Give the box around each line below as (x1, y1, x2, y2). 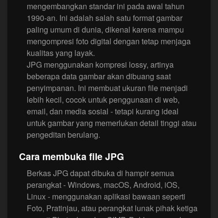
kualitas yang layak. (27, 47, 95, 59)
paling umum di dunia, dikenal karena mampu (27, 24, 184, 36)
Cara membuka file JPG (19, 149, 124, 163)
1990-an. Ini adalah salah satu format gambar (27, 12, 182, 24)
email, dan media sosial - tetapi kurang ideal (27, 106, 179, 117)
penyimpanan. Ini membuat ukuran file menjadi (27, 82, 188, 94)
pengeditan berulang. (27, 129, 100, 141)
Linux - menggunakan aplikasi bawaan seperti (27, 191, 185, 202)
